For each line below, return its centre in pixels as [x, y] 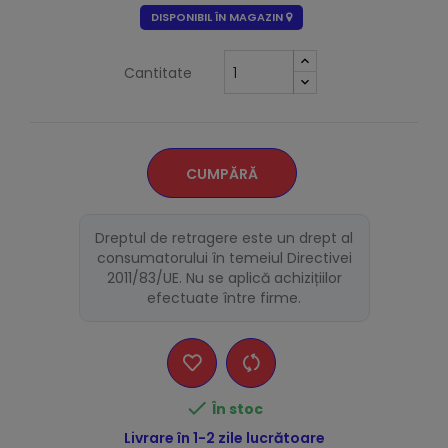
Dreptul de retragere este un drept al [224, 238]
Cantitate [158, 73]
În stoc [237, 409]
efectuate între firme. [224, 298]
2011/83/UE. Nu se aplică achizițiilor [224, 278]
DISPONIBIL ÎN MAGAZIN [218, 17]
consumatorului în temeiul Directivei [224, 258]
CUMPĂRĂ [221, 174]
